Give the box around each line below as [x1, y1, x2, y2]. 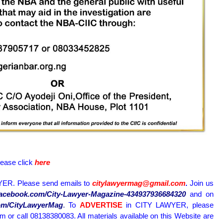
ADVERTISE [79, 201, 122, 210]
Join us [187, 179, 214, 188]
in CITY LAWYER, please [126, 201, 214, 210]
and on [186, 190, 214, 199]
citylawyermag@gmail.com [92, 179, 185, 188]
